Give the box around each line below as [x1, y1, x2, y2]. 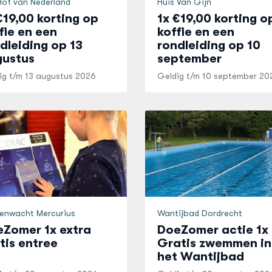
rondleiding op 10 [157, 38, 260, 52]
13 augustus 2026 [24, 71, 96, 81]
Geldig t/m [157, 71, 202, 81]
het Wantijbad [157, 250, 244, 263]
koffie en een [157, 25, 234, 39]
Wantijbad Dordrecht [157, 208, 242, 218]
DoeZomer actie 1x [157, 223, 268, 237]
